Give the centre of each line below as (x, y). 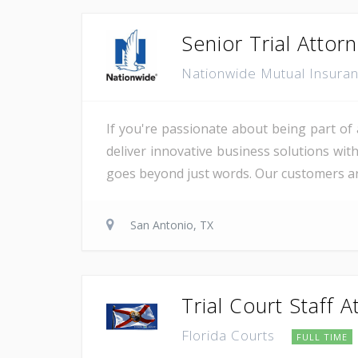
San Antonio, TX (172, 225)
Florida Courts (230, 335)
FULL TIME (322, 336)
